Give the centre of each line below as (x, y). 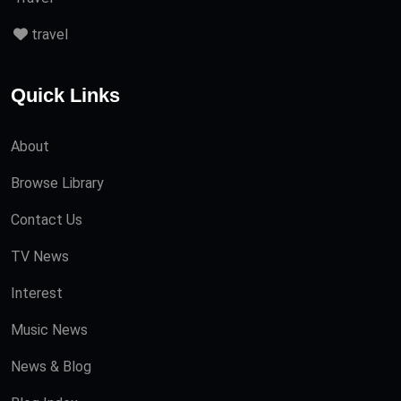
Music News (49, 330)
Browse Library (57, 183)
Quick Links (65, 96)
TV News (40, 257)
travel (48, 35)
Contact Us (47, 220)
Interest (37, 294)
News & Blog (51, 367)
